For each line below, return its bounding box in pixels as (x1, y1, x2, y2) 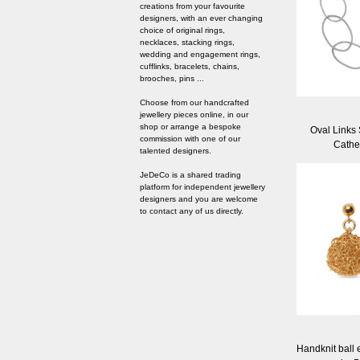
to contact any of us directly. (140, 207, 243, 216)
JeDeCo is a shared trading (140, 170, 241, 180)
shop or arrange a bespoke (140, 122, 241, 132)
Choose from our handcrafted (140, 98, 249, 108)
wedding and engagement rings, (140, 50, 260, 59)
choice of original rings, (140, 26, 225, 35)
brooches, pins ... (140, 74, 204, 84)
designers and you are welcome (140, 194, 258, 204)
